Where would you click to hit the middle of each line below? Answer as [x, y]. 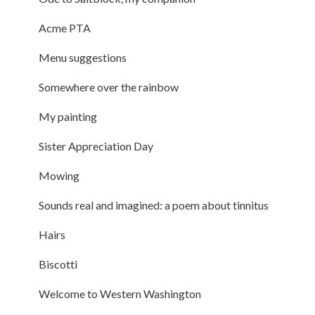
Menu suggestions [82, 57]
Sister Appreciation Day [96, 146]
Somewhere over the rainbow [108, 86]
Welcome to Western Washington [120, 293]
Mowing [59, 175]
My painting [67, 116]
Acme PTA [64, 27]
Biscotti [58, 264]
